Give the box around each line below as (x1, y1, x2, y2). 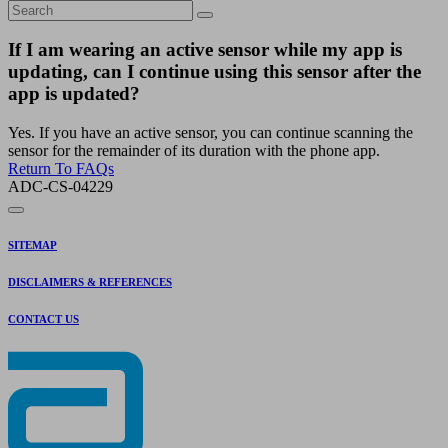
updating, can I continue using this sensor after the (8, 61, 421, 83)
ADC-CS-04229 (8, 178, 113, 196)
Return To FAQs (8, 160, 114, 178)
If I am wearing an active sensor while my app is (8, 39, 402, 61)
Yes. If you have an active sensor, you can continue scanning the (8, 124, 413, 142)
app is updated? (8, 83, 140, 105)
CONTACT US (8, 313, 79, 326)
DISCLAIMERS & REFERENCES (8, 276, 172, 289)
